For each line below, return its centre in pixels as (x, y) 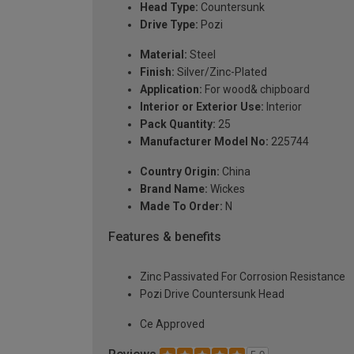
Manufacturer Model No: (204, 142)
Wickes (226, 189)
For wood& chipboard (256, 90)
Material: (164, 55)
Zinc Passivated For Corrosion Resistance (243, 276)
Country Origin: (180, 172)
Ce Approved (172, 324)
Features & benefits (165, 237)
